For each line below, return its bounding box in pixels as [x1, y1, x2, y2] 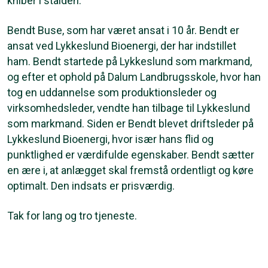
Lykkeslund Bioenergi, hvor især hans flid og [7, 133, 214, 146]
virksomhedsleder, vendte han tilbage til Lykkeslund [7, 102, 250, 115]
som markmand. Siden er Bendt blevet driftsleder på [7, 117, 254, 130]
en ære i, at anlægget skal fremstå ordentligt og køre [7, 164, 254, 177]
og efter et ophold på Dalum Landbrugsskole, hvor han [7, 71, 261, 84]
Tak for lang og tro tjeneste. [7, 209, 139, 223]
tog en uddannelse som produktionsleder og [7, 86, 217, 99]
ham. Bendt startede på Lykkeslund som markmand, [7, 55, 252, 68]
